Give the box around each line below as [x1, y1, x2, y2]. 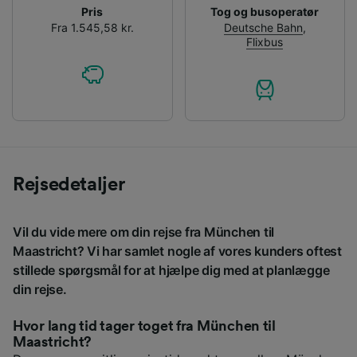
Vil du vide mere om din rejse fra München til [13, 224, 275, 241]
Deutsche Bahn [223, 21, 303, 35]
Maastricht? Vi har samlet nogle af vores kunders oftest [13, 243, 342, 260]
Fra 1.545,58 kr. [50, 21, 134, 35]
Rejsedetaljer [13, 175, 125, 195]
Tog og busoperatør [210, 5, 320, 19]
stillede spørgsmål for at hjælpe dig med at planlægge [13, 262, 330, 279]
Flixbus [246, 35, 284, 49]
